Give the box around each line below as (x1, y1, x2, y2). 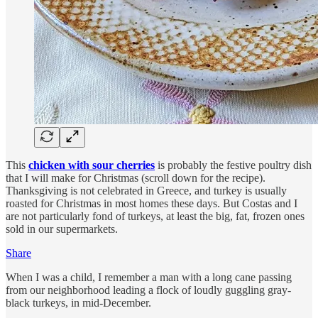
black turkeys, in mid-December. (6, 296, 151, 309)
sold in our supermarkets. (6, 222, 118, 235)
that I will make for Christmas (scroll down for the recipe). (6, 171, 265, 184)
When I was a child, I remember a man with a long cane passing (6, 270, 292, 283)
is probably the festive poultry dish (155, 158, 312, 171)
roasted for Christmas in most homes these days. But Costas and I (6, 197, 297, 209)
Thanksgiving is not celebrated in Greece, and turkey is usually (6, 184, 287, 197)
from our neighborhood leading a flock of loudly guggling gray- (6, 283, 291, 296)
